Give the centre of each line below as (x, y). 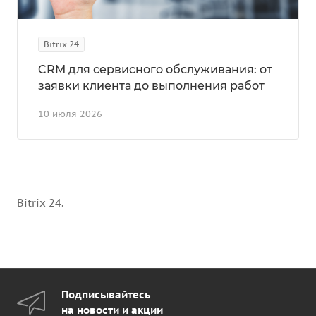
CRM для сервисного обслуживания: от (155, 69)
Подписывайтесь (106, 294)
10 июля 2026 (70, 114)
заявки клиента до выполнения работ (151, 85)
